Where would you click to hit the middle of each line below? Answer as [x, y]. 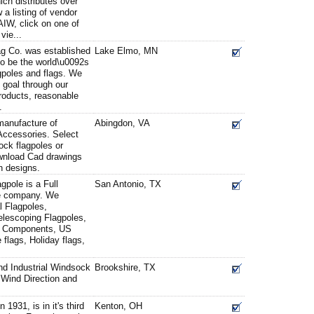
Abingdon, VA [122, 123]
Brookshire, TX [125, 267]
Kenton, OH [118, 306]
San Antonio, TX [128, 184]
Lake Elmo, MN [126, 51]
